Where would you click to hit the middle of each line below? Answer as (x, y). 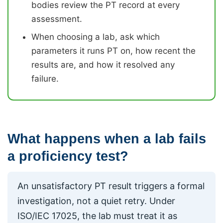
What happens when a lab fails (107, 139)
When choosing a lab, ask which (96, 37)
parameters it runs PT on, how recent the (113, 51)
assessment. (57, 19)
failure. (45, 79)
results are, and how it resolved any (103, 65)
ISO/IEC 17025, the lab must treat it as (97, 216)
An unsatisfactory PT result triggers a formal (111, 186)
